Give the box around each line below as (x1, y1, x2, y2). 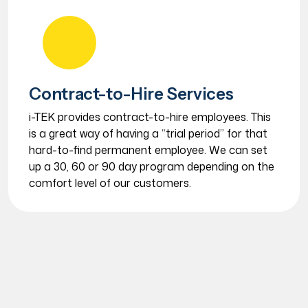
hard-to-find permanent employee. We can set (29, 142, 268, 157)
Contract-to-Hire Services (29, 84, 234, 104)
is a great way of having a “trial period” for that (29, 126, 268, 141)
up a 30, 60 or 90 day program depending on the (29, 159, 275, 174)
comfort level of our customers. (29, 175, 192, 190)
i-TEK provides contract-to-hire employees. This (29, 109, 272, 124)
